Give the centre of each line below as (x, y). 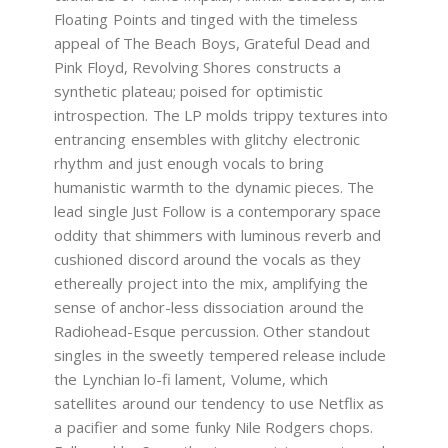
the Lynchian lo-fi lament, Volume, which (191, 378)
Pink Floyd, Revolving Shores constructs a (197, 66)
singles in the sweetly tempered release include (220, 354)
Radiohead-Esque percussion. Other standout (212, 330)
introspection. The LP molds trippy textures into (221, 114)
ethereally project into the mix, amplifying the (211, 282)
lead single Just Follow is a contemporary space (218, 210)
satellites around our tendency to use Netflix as (219, 402)
